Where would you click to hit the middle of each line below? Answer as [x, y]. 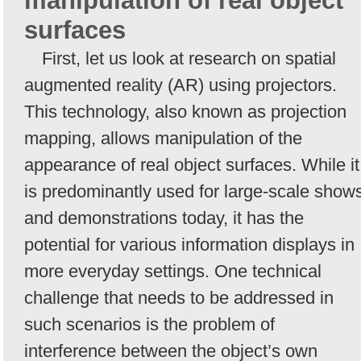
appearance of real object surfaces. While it [192, 164]
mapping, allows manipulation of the [163, 138]
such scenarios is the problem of [149, 324]
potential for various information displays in [189, 244]
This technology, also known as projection [185, 111]
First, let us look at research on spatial [189, 58]
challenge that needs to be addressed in [179, 297]
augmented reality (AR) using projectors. [180, 85]
